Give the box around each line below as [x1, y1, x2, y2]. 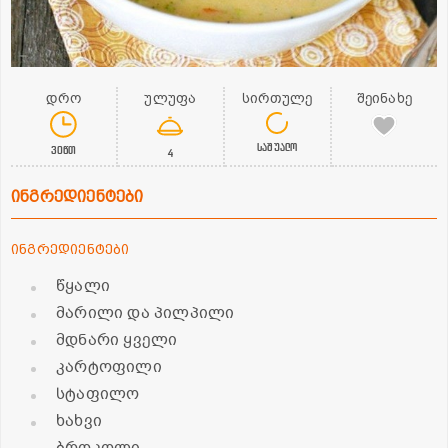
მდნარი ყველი [56, 328, 178, 351]
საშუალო [256, 138, 298, 154]
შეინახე [356, 88, 413, 108]
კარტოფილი [56, 355, 162, 378]
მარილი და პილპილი [56, 301, 235, 324]
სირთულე [241, 88, 313, 108]
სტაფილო [56, 382, 140, 405]
